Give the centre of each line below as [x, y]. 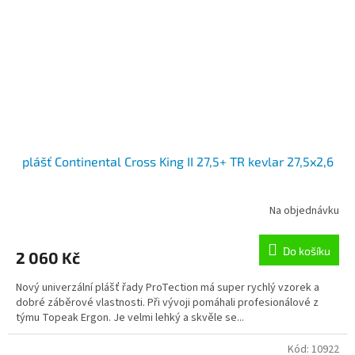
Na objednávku [304, 211]
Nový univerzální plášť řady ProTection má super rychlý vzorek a [168, 287]
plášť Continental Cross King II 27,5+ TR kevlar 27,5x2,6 [177, 161]
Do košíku [307, 250]
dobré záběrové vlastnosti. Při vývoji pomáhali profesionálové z [167, 302]
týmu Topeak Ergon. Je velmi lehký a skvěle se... [130, 317]
